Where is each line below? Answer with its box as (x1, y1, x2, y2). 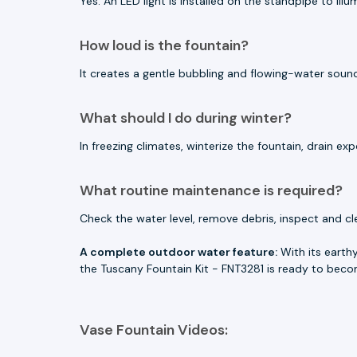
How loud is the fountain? (80, 35, 249, 55)
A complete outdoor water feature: (80, 244, 277, 259)
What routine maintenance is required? (80, 180, 343, 200)
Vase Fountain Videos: (80, 320, 228, 339)
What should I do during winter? (80, 108, 292, 127)
